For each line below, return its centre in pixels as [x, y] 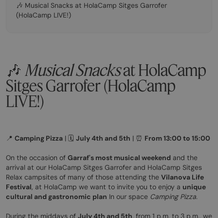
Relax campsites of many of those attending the [83, 177]
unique [194, 187]
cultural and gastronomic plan [56, 197]
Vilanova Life [182, 177]
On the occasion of [37, 158]
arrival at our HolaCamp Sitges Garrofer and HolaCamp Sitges [104, 168]
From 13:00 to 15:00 [177, 138]
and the [184, 158]
